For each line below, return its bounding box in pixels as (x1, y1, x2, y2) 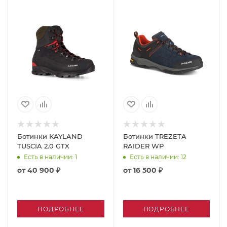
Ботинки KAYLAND (17, 132, 83, 140)
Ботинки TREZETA (123, 132, 186, 140)
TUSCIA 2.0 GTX (17, 141, 69, 150)
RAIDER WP (123, 141, 164, 150)
